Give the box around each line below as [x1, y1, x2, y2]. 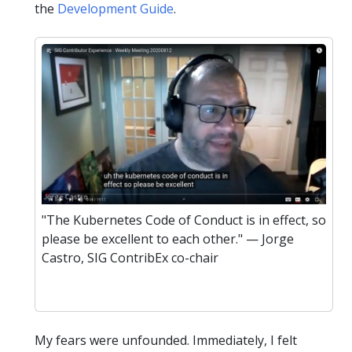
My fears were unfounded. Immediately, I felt [35, 331, 297, 349]
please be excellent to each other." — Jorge [42, 229, 294, 247]
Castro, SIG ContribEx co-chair [42, 248, 218, 266]
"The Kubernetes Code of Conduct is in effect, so [42, 211, 326, 229]
